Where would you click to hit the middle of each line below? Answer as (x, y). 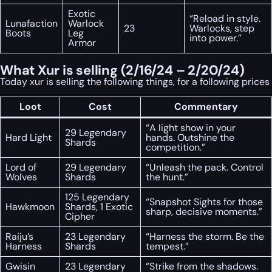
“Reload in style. (225, 18)
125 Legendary (97, 197)
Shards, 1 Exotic (99, 206)
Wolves (21, 177)
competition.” (175, 147)
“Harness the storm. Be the (205, 236)
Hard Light (29, 137)
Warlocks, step (222, 28)
